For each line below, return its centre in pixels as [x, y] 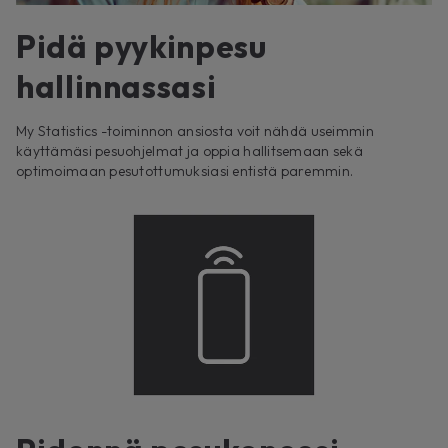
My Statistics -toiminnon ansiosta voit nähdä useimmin [195, 131]
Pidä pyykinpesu [141, 46]
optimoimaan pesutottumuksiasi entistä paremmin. [185, 171]
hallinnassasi [116, 86]
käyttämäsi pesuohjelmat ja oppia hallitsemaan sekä [189, 151]
